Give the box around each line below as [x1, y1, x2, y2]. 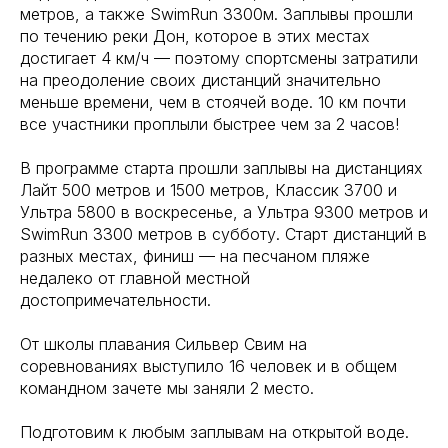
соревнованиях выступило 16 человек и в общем [20, 356, 397, 376]
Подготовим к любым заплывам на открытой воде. [20, 422, 409, 442]
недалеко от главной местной [20, 268, 250, 288]
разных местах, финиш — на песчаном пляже [20, 246, 370, 266]
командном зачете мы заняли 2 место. [20, 378, 314, 398]
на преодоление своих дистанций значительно [20, 70, 381, 90]
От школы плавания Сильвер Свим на [20, 334, 307, 354]
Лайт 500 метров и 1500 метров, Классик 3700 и [20, 180, 397, 200]
